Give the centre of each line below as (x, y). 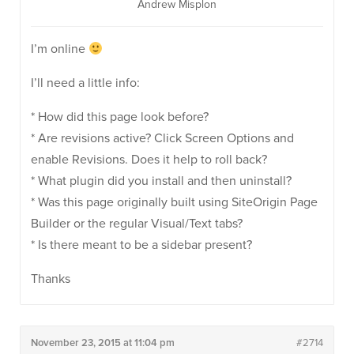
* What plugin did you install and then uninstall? (161, 181)
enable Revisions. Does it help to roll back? (149, 160)
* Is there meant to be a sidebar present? (141, 245)
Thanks (51, 279)
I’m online (60, 49)
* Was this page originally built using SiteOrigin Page (174, 202)
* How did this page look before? (120, 117)
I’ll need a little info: (85, 83)
